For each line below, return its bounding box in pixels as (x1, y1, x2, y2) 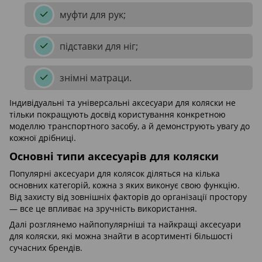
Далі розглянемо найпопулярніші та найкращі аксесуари (9, 218, 241, 230)
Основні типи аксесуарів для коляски (9, 149, 219, 164)
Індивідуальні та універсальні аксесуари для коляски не (9, 97, 236, 109)
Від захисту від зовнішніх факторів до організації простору (9, 191, 247, 202)
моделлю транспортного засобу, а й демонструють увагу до (9, 120, 250, 132)
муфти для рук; (60, 8, 126, 22)
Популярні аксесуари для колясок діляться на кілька (9, 167, 220, 179)
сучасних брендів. (9, 242, 82, 253)
